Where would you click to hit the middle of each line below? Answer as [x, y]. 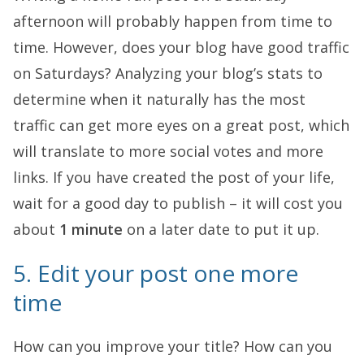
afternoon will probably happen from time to [173, 21]
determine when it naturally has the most [159, 99]
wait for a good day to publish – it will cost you [178, 203]
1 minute [91, 229]
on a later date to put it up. [221, 229]
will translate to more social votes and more [168, 151]
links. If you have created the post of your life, [174, 177]
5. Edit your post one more [156, 273]
